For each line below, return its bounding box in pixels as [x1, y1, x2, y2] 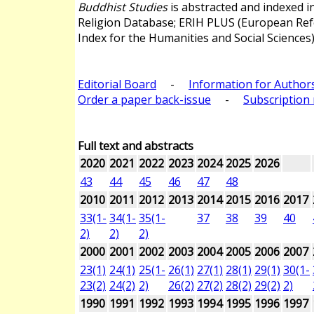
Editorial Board [78, 76, 156, 92]
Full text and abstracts [78, 138, 193, 153]
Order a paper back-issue [78, 92, 211, 107]
